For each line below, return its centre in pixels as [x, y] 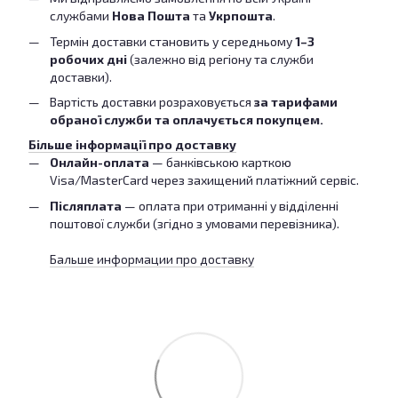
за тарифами [296, 101]
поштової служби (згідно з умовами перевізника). [195, 223]
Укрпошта [241, 16]
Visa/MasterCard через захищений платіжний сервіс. [204, 180]
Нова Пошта [151, 16]
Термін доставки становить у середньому [172, 41]
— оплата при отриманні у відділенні [230, 205]
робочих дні [88, 59]
